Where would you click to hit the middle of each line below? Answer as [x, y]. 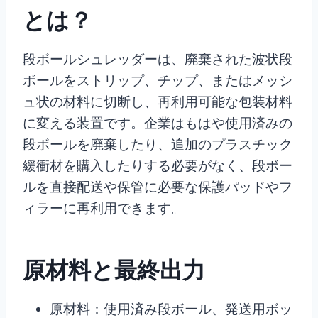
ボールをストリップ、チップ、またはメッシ [158, 81]
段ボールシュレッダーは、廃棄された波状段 [158, 59]
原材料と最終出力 [114, 270]
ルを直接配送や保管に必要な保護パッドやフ [158, 187]
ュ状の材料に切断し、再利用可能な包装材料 [158, 102]
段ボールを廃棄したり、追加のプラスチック [158, 144]
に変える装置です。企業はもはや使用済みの [158, 123]
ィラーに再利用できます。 [104, 208]
